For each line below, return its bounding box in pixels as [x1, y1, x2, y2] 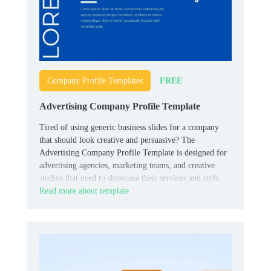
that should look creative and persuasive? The [39, 135, 195, 145]
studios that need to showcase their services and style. [39, 174, 221, 183]
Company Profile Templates [47, 76, 143, 86]
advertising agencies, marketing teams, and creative [39, 161, 215, 171]
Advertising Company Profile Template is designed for [39, 148, 227, 158]
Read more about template [39, 186, 129, 196]
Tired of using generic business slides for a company [39, 123, 219, 132]
